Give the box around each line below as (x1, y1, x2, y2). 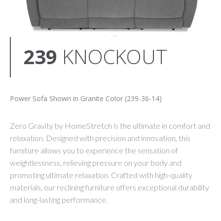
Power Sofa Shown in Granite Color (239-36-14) (10, 94, 162, 104)
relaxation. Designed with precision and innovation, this (10, 133, 190, 143)
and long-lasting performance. (10, 195, 108, 205)
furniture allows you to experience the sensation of (10, 146, 178, 155)
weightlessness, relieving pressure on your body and (10, 158, 182, 168)
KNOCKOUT (62, 43, 167, 71)
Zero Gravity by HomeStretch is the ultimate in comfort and (10, 121, 210, 131)
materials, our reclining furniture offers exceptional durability (10, 183, 209, 192)
